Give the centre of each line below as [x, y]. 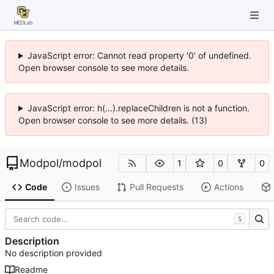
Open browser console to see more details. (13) [113, 120]
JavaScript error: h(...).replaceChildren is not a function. [138, 108]
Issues [87, 187]
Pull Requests [156, 187]
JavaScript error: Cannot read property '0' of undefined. [139, 55]
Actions [228, 187]
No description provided [54, 253]
